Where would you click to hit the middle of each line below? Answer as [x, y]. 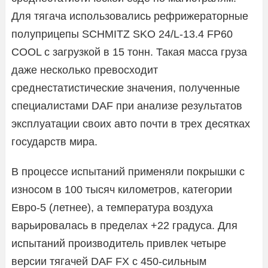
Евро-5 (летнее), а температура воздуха [112, 207]
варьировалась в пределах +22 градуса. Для [124, 225]
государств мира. [54, 141]
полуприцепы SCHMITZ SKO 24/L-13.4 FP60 [122, 34]
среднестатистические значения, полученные [126, 88]
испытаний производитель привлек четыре [119, 243]
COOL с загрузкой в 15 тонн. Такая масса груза [129, 52]
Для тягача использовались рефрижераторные [130, 16]
